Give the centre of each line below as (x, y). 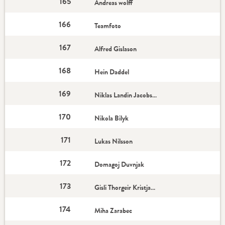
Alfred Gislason (116, 49)
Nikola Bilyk (112, 118)
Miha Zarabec (114, 210)
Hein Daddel (112, 72)
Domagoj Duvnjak (120, 164)
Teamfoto (108, 26)
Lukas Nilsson (114, 141)
